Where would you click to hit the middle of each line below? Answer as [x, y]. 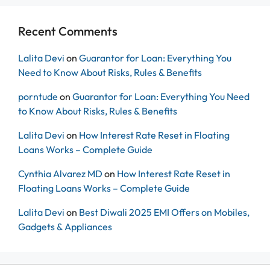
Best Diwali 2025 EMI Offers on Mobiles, [164, 212]
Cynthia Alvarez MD [60, 174]
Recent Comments [68, 31]
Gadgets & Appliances [65, 227]
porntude [38, 97]
